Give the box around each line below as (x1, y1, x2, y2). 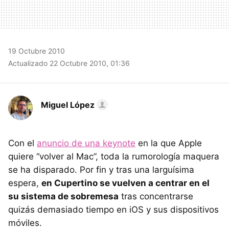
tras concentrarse (119, 191, 193, 201)
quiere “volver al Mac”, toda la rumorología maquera (8, 151, 219, 162)
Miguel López (41, 99, 95, 110)
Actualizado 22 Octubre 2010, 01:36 (8, 58, 130, 67)
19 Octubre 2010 (8, 46, 65, 55)
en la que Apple (135, 138, 202, 148)
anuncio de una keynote (37, 138, 135, 148)
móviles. (8, 217, 42, 228)
